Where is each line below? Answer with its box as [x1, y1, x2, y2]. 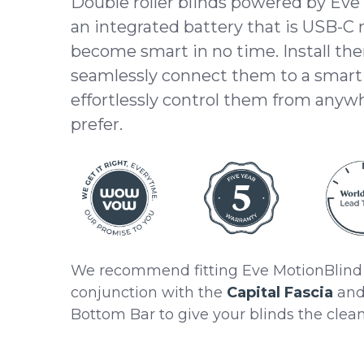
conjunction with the [71, 284, 227, 301]
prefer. [71, 115, 123, 134]
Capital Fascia [227, 284, 333, 301]
